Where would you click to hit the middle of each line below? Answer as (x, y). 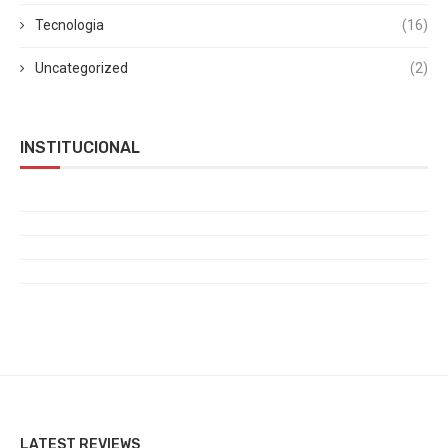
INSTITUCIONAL (80, 147)
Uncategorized (81, 68)
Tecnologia (69, 25)
